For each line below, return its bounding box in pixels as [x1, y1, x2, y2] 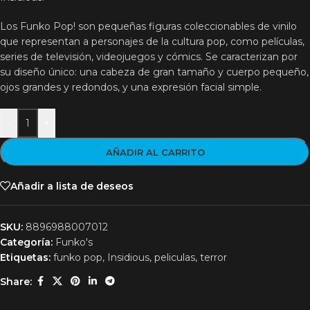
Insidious [107, 251, 149, 264]
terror [200, 251, 227, 264]
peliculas [154, 251, 195, 264]
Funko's [55, 236, 93, 249]
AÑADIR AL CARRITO [105, 147, 205, 158]
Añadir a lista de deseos [10, 179, 134, 192]
